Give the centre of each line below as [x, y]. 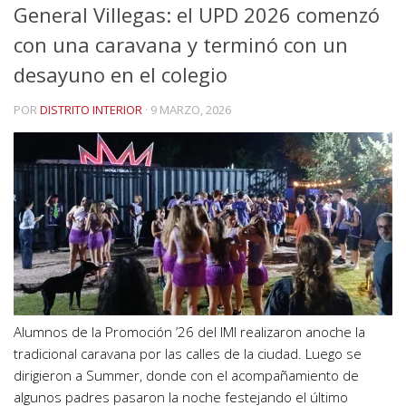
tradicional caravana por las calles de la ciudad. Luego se [188, 354]
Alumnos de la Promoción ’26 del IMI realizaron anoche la [189, 332]
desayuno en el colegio [121, 74]
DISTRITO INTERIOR [91, 110]
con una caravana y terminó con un [181, 44]
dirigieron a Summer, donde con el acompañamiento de [186, 376]
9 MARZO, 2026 [191, 110]
